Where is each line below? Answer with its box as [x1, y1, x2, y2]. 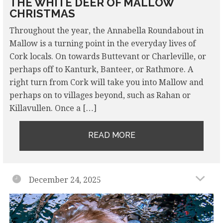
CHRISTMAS [9, 6, 75, 20]
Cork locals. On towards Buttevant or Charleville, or [9, 51, 206, 61]
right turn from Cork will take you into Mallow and [9, 77, 204, 87]
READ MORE [88, 130, 135, 140]
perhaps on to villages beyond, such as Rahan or [9, 90, 191, 100]
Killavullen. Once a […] [9, 103, 97, 113]
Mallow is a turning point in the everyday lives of [9, 38, 196, 48]
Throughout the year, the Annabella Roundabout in [9, 25, 204, 35]
